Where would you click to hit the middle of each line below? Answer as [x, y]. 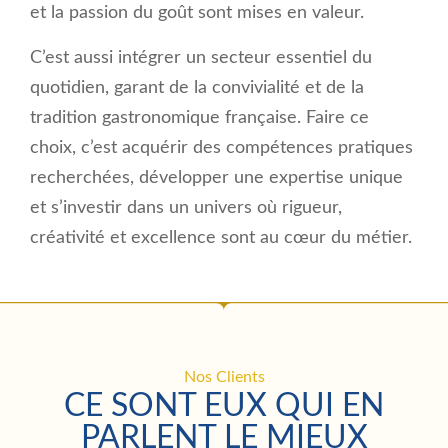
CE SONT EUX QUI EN [224, 405]
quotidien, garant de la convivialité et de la [197, 88]
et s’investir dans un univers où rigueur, [186, 208]
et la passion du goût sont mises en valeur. [197, 13]
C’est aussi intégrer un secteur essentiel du [201, 58]
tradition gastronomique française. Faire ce [199, 118]
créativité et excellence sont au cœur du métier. [221, 238]
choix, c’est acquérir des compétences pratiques [221, 148]
